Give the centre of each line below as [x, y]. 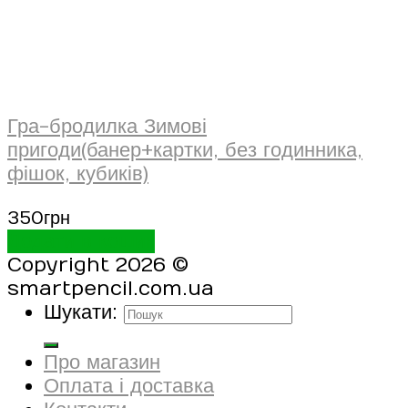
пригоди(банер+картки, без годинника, [185, 151]
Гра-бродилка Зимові [107, 127]
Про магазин [102, 363]
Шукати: [81, 313]
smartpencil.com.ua [111, 289]
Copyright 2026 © [98, 265]
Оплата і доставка [129, 387]
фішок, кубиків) [78, 174]
